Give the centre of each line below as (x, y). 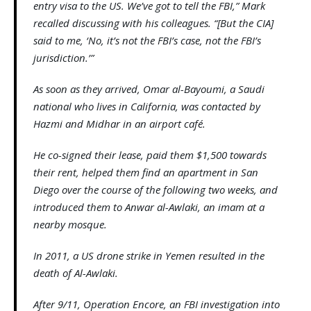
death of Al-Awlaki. (76, 273)
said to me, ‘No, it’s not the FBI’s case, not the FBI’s (147, 41)
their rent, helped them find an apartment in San (146, 173)
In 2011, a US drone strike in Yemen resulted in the (149, 256)
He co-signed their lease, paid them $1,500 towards (150, 155)
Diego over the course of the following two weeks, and (155, 190)
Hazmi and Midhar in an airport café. (119, 124)
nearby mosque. (70, 225)
